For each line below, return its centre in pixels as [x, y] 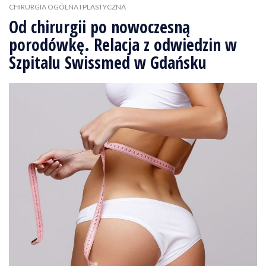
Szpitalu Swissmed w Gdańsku [108, 62]
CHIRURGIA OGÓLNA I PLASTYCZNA [67, 7]
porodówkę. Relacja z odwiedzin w [123, 45]
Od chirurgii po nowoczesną [99, 27]
